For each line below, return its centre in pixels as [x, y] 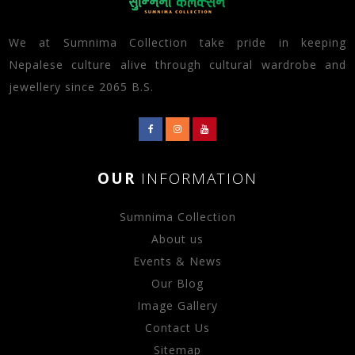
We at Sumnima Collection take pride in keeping [177, 42]
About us [177, 239]
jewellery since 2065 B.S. [82, 86]
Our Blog [177, 283]
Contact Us [177, 327]
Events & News [177, 261]
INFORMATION [199, 178]
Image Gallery [177, 305]
